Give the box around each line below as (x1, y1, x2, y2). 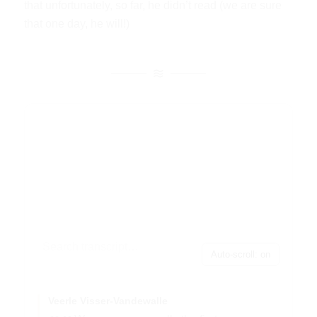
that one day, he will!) (23, 17, 129, 30)
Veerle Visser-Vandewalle (47, 295, 168, 307)
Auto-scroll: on (211, 248, 271, 260)
